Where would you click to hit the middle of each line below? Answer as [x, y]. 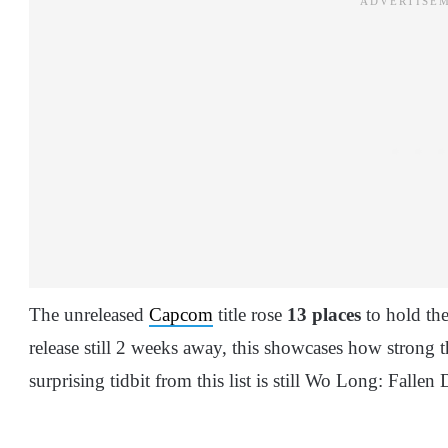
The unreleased [89, 314]
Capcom [181, 314]
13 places [324, 314]
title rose [250, 314]
